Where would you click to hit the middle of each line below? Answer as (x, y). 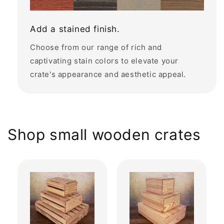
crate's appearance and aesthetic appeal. (108, 74)
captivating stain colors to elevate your (104, 60)
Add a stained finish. (75, 29)
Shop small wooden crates (104, 134)
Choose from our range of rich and (96, 47)
